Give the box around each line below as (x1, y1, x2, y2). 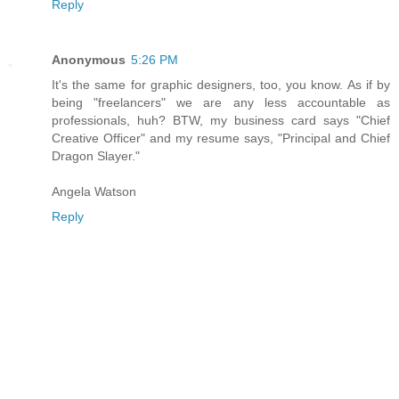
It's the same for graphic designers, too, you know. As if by (52, 77, 390, 92)
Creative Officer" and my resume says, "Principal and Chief (52, 130, 390, 145)
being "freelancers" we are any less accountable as (52, 94, 390, 110)
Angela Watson (52, 183, 136, 199)
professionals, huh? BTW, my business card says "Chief (52, 112, 390, 127)
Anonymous (52, 52, 126, 67)
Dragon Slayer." (52, 148, 140, 163)
